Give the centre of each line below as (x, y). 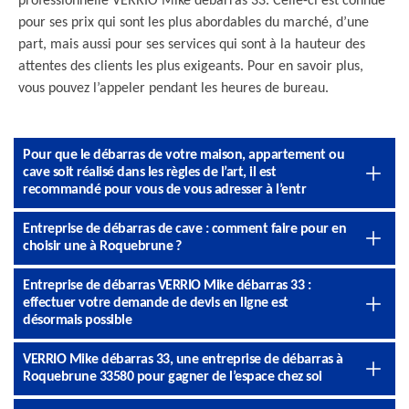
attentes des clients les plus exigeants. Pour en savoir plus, (191, 67)
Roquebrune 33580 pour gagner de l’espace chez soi (173, 377)
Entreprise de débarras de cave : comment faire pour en (184, 229)
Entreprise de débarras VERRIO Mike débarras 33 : (167, 286)
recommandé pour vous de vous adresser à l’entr (164, 190)
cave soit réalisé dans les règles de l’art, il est (149, 173)
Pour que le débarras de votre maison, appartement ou (184, 155)
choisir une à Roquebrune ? (102, 246)
